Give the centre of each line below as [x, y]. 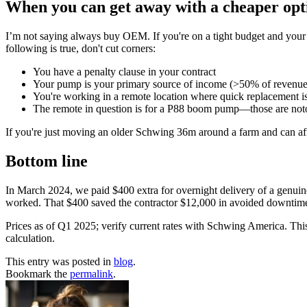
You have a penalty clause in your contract [124, 71]
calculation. [30, 238]
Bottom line [47, 161]
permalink [91, 273]
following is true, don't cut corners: [81, 48]
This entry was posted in [60, 261]
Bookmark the [38, 273]
